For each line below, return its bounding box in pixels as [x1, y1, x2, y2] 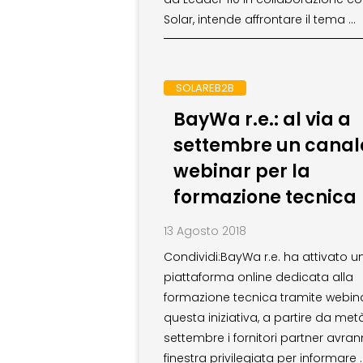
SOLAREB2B [176, 80, 234, 96]
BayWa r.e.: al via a [173, 107, 351, 133]
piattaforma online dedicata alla [164, 269, 353, 286]
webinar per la [173, 159, 310, 185]
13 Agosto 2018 [164, 223, 246, 240]
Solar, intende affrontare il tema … [164, 11, 356, 28]
